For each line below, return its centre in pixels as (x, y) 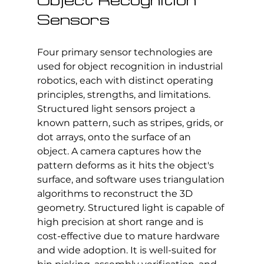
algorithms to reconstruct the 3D (116, 193)
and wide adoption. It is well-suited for (128, 250)
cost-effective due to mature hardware (129, 236)
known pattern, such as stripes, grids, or (131, 123)
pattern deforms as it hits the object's (126, 165)
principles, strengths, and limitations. (123, 94)
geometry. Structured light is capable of (131, 207)
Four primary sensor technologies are (126, 52)
